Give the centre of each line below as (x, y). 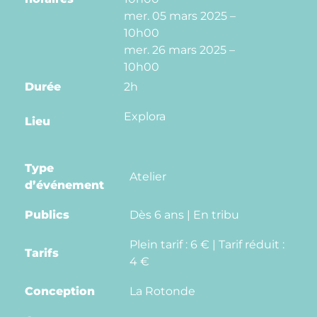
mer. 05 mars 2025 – (180, 16)
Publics (47, 214)
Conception (60, 291)
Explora (145, 116)
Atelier (148, 176)
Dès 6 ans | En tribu (184, 214)
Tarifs (42, 253)
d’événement (64, 185)
